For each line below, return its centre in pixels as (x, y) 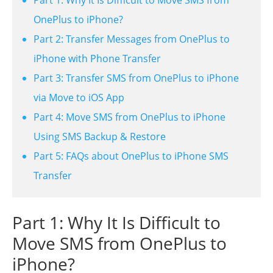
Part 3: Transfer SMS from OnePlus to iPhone (136, 78)
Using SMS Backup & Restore (100, 136)
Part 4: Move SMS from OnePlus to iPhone (129, 117)
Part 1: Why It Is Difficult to (116, 222)
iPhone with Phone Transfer (97, 58)
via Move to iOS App (79, 97)
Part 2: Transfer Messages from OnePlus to (132, 39)
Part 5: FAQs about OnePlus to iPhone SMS (131, 156)
